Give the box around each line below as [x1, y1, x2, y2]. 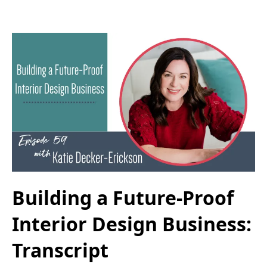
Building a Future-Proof [12, 184, 234, 210]
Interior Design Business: [12, 210, 252, 237]
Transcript [12, 237, 108, 263]
